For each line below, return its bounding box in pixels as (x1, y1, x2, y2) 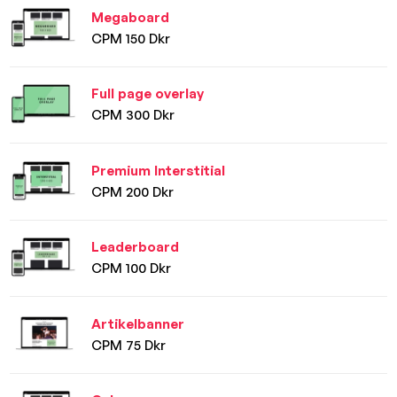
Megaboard (91, 8, 170, 26)
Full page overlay (91, 85, 205, 103)
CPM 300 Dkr (91, 106, 175, 124)
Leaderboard (91, 238, 180, 256)
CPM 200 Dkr (91, 183, 175, 200)
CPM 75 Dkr (91, 336, 167, 354)
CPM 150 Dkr (91, 29, 171, 47)
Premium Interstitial (91, 161, 226, 179)
